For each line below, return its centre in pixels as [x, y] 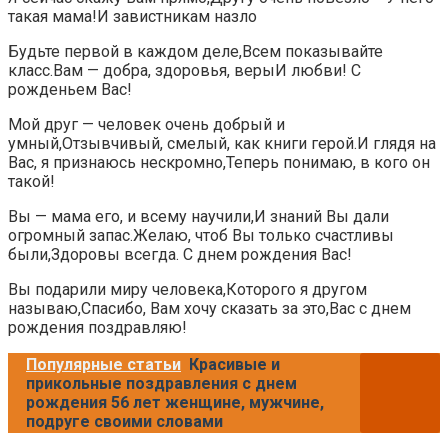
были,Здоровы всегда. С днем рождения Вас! [180, 255]
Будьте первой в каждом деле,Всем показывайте [195, 52]
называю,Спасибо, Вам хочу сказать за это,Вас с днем [209, 309]
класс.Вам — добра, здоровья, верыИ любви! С [184, 71]
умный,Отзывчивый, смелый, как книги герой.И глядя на [222, 144]
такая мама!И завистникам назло [132, 17]
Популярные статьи [103, 365]
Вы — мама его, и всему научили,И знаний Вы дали [198, 217]
